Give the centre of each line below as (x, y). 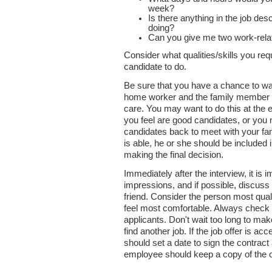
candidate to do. (155, 67)
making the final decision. (174, 155)
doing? (161, 28)
